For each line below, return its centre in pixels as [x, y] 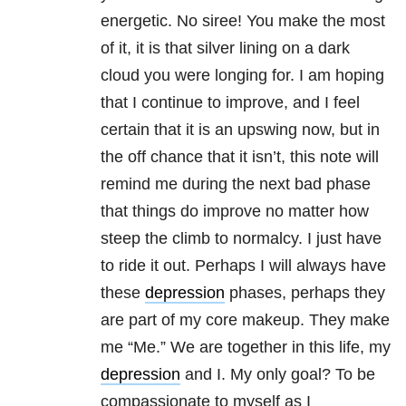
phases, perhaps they [305, 293]
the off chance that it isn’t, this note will [240, 157]
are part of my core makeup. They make [245, 320]
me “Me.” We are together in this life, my [246, 348]
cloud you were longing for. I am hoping [242, 76]
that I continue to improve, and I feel [230, 103]
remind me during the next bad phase [236, 184]
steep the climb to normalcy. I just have [241, 239]
